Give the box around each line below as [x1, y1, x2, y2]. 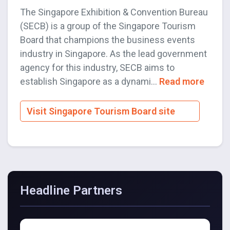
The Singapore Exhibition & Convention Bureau [20, 7, 208, 18]
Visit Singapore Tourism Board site [27, 106, 177, 117]
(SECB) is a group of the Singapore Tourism [20, 21, 196, 32]
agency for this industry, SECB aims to [20, 62, 175, 73]
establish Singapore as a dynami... [20, 76, 159, 87]
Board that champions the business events [20, 34, 195, 46]
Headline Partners [20, 183, 122, 198]
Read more [159, 76, 204, 87]
